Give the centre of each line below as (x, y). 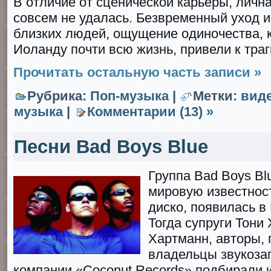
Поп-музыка (129, 96)
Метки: (217, 96)
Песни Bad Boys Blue (111, 146)
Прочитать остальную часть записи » (137, 72)
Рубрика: (59, 96)
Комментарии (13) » (150, 112)
